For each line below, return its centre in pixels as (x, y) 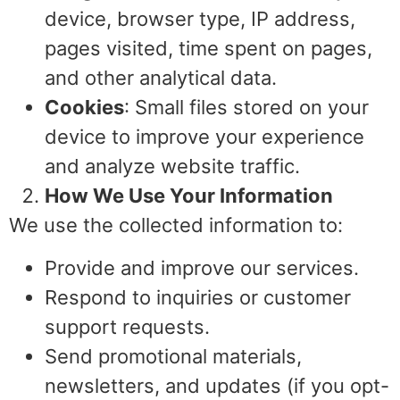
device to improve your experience (204, 137)
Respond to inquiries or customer (198, 297)
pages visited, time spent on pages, (208, 49)
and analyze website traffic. (172, 167)
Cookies (84, 108)
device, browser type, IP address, (200, 19)
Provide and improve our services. (202, 267)
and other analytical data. (161, 78)
